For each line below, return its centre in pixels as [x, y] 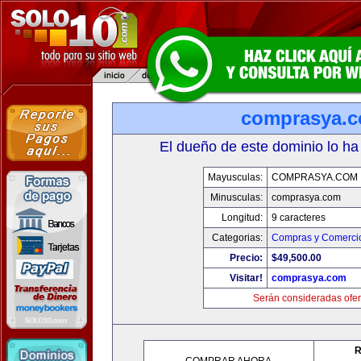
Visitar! [246, 278]
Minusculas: [236, 197]
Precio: [246, 258]
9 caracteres [298, 218]
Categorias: [237, 238]
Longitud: [242, 218]
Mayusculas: [235, 177]
